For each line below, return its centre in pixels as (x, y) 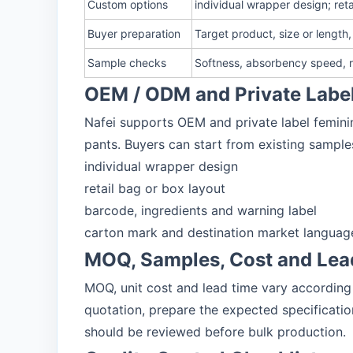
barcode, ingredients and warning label (201, 210)
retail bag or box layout (155, 188)
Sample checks (127, 63)
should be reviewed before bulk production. (215, 332)
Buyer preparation (134, 33)
